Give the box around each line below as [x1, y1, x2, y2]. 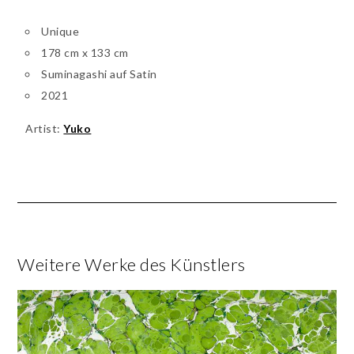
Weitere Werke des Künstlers [17, 253, 246, 275]
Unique [41, 24, 80, 38]
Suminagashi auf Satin [41, 66, 157, 81]
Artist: [25, 121, 64, 135]
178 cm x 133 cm [41, 45, 129, 59]
